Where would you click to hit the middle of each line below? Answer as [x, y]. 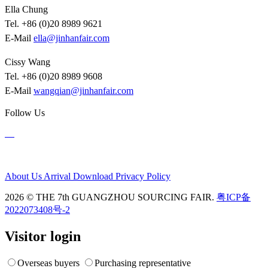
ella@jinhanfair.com [71, 38]
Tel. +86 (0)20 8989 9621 [54, 23]
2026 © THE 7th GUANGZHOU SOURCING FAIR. [111, 197]
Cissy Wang [28, 62]
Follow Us [25, 112]
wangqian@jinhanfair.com [83, 90]
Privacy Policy [143, 176]
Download [94, 176]
